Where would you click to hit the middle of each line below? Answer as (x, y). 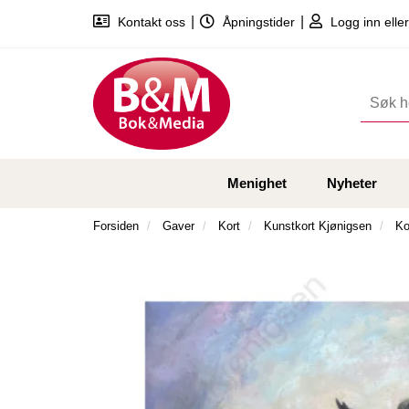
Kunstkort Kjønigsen (318, 226)
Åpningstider (259, 22)
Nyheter (351, 184)
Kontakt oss (152, 22)
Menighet (257, 184)
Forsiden (116, 226)
